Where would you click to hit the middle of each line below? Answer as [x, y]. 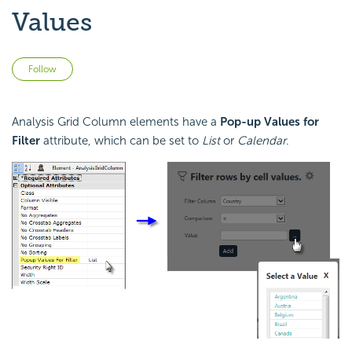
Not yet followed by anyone [147, 66]
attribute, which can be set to [121, 141]
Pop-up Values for [269, 122]
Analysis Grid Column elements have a [116, 122]
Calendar [262, 141]
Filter [26, 141]
